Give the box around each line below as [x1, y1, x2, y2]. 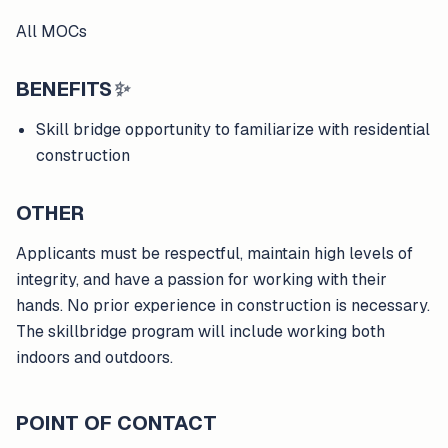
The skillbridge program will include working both [16, 321, 385, 342]
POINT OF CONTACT [16, 410, 217, 436]
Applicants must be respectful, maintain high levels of [16, 243, 413, 264]
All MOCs [16, 21, 87, 42]
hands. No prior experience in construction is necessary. [16, 295, 430, 316]
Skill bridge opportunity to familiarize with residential [36, 119, 430, 140]
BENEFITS [16, 76, 112, 102]
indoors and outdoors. [16, 347, 173, 368]
